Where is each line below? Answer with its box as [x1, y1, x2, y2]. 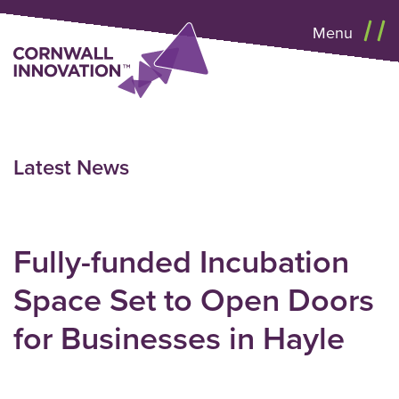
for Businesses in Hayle [13, 320, 345, 358]
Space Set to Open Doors [13, 281, 374, 320]
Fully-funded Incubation [13, 243, 349, 281]
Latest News [13, 155, 129, 181]
